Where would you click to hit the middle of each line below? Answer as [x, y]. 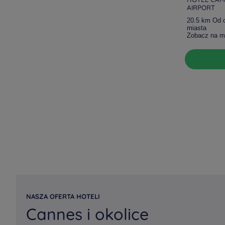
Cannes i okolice [87, 214]
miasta [197, 28]
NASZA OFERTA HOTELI [63, 196]
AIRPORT [201, 8]
